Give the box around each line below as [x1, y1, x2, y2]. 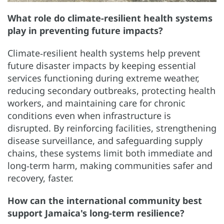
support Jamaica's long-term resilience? [7, 207, 184, 219]
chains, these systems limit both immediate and [7, 147, 212, 159]
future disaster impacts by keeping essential [7, 59, 196, 72]
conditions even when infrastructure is [7, 109, 171, 122]
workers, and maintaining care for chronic [7, 97, 185, 109]
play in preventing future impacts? [7, 24, 163, 37]
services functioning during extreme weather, [7, 72, 199, 84]
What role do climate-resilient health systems [7, 12, 212, 24]
